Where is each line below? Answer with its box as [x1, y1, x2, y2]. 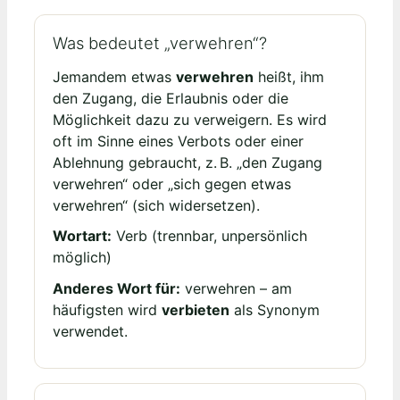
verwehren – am [180, 279, 292, 297]
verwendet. [53, 321, 128, 340]
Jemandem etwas [53, 68, 176, 87]
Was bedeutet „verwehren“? [53, 33, 267, 54]
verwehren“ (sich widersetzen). [53, 196, 260, 215]
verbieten [162, 300, 229, 319]
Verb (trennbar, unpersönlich [112, 227, 307, 246]
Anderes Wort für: [53, 279, 180, 297]
